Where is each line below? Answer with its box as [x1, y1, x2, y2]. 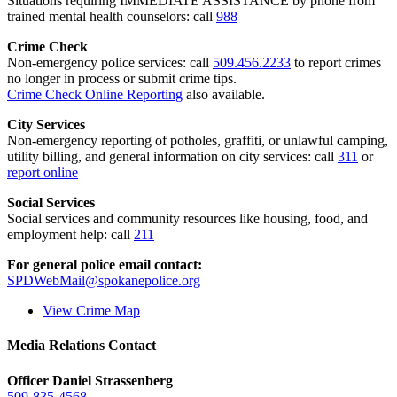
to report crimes [291, 55, 381, 71]
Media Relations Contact [7, 338, 156, 354]
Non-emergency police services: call [7, 55, 213, 71]
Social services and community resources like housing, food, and [7, 211, 368, 227]
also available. [183, 87, 265, 103]
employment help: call [7, 227, 134, 243]
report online [7, 165, 78, 181]
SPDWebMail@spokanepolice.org [7, 273, 200, 289]
